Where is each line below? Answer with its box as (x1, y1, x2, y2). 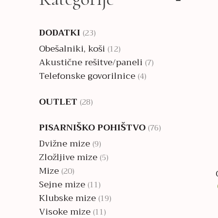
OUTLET (39, 94, 77, 109)
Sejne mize (39, 177, 85, 192)
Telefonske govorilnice (39, 68, 135, 84)
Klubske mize (39, 190, 96, 206)
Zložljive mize (39, 149, 97, 165)
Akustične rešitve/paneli (39, 54, 143, 70)
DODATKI (39, 25, 80, 40)
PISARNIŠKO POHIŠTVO (39, 120, 145, 135)
